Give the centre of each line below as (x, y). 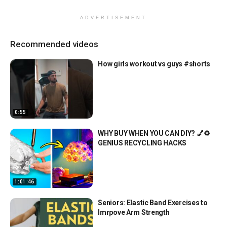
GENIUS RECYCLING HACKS (142, 143)
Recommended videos (54, 44)
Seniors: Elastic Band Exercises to (153, 202)
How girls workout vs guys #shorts (154, 64)
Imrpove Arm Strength (134, 212)
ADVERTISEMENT (113, 18)
